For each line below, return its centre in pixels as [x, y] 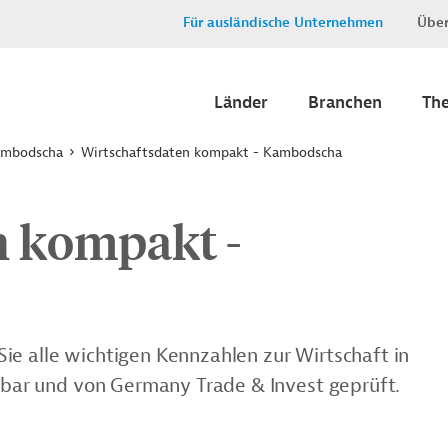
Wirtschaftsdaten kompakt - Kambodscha [211, 152]
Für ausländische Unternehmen [283, 22]
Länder [241, 102]
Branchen [345, 102]
